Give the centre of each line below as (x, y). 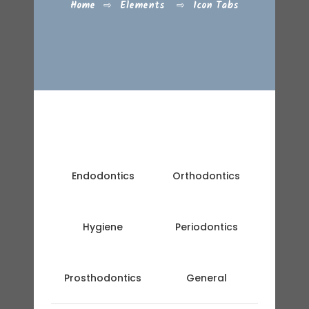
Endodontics (103, 176)
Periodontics (206, 227)
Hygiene (103, 227)
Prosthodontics (103, 278)
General (206, 278)
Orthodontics (206, 176)
